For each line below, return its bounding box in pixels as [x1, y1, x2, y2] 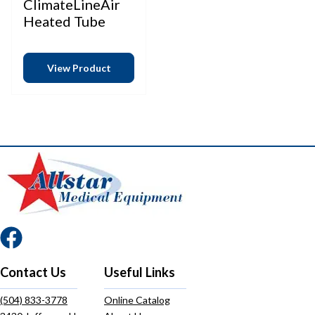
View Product [46, 62, 111, 74]
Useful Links [104, 264, 175, 280]
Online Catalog [104, 294, 170, 306]
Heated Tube [23, 12, 105, 30]
